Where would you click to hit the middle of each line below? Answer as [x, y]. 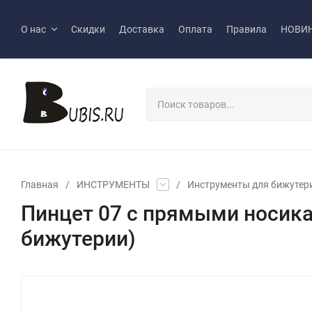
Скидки [88, 29]
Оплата [195, 29]
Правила [247, 29]
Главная [40, 184]
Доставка [142, 29]
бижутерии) [78, 238]
